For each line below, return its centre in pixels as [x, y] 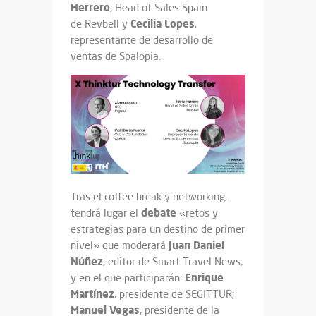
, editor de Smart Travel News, [173, 261]
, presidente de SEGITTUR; [174, 294]
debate [160, 212]
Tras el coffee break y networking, [149, 196]
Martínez [92, 293]
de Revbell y [101, 24]
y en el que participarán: [128, 278]
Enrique [204, 277]
